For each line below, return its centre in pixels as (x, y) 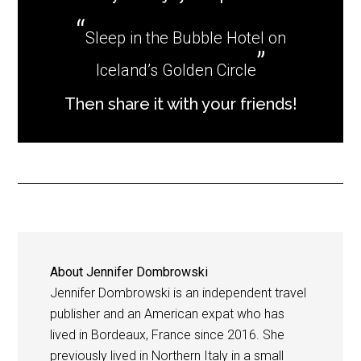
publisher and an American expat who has (168, 313)
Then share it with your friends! (180, 104)
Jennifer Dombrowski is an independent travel (178, 293)
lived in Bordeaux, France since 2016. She (168, 334)
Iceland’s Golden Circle (176, 70)
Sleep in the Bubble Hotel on (185, 37)
